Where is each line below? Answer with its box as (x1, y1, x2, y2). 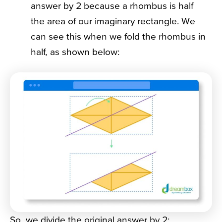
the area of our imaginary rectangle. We (31, 15, 195, 27)
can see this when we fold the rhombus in (31, 31, 206, 42)
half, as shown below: (31, 46, 119, 57)
